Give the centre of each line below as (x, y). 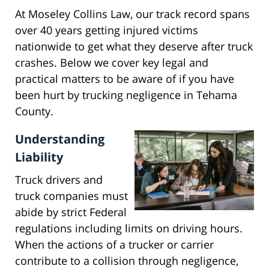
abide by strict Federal (71, 212)
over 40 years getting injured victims (107, 30)
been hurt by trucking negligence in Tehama (126, 95)
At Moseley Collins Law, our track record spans (132, 14)
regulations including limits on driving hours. (129, 228)
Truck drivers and (59, 180)
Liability (39, 157)
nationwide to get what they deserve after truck (134, 47)
